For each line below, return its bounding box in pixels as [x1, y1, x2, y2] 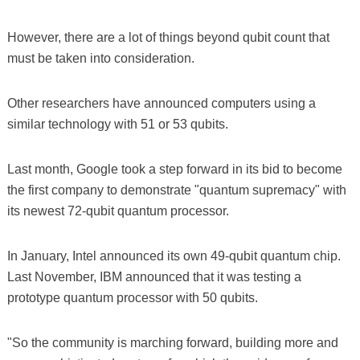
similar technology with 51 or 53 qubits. [6, 117, 228, 131]
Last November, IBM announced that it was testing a [6, 269, 301, 284]
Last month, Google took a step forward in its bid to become [6, 162, 342, 176]
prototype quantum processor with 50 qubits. [6, 290, 258, 305]
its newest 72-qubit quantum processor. [6, 203, 229, 218]
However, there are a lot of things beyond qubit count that [6, 30, 329, 44]
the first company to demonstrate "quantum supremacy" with [6, 182, 346, 197]
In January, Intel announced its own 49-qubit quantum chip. [6, 248, 341, 263]
